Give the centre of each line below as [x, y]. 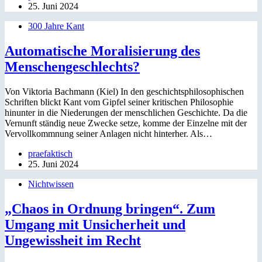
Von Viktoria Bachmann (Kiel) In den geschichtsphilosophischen [124, 91]
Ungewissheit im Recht [73, 240]
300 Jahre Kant [56, 26]
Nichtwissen [51, 184]
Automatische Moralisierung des [102, 51]
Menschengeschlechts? [72, 66]
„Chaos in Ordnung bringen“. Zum [110, 208]
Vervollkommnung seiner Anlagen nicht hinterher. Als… [108, 133]
